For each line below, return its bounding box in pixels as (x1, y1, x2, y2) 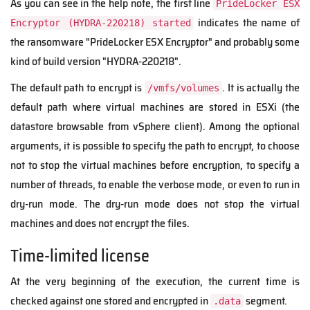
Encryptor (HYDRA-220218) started (10, 17, 192, 28)
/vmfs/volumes (147, 82, 220, 93)
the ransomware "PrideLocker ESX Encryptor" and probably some (10, 33, 300, 51)
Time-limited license (10, 242, 149, 269)
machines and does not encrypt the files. (10, 214, 190, 232)
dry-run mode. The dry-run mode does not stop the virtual (10, 194, 300, 212)
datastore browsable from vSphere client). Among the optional (10, 117, 300, 135)
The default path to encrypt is (10, 78, 145, 96)
